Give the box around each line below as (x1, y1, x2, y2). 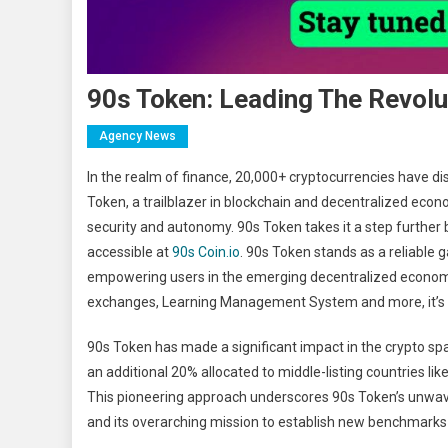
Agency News (99, 129, 176, 143)
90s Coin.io (172, 244, 240, 260)
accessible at (87, 244, 172, 260)
